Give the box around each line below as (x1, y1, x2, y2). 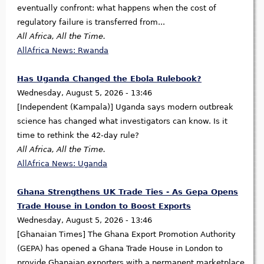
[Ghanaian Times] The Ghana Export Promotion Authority (17, 230, 236, 239)
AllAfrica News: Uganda (17, 159, 107, 169)
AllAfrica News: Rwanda (17, 46, 108, 55)
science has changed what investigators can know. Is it (17, 117, 227, 126)
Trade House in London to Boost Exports (17, 202, 191, 211)
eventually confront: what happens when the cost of (17, 4, 216, 13)
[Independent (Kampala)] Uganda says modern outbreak (17, 103, 233, 112)
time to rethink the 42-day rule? (17, 131, 139, 140)
